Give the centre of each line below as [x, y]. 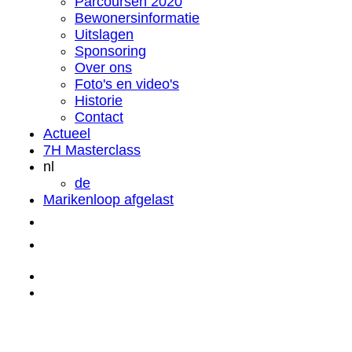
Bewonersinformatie [137, 18]
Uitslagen [104, 35]
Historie [99, 101]
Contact [99, 117]
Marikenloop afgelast [108, 200]
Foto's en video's [127, 84]
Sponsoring [110, 51]
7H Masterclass [92, 150]
